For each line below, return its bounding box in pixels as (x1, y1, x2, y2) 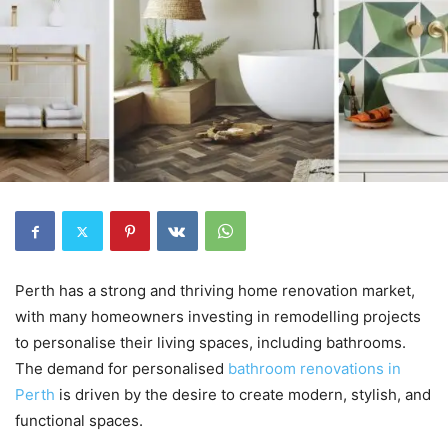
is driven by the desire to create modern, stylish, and (55, 385, 431, 404)
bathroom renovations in (224, 359, 401, 378)
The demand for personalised (15, 359, 224, 378)
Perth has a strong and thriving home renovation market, (15, 281, 415, 300)
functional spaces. (15, 411, 143, 430)
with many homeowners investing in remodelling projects (15, 307, 421, 326)
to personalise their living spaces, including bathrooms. (15, 333, 406, 352)
